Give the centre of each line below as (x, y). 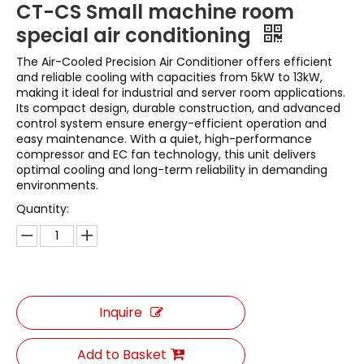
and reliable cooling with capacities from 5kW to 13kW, (169, 77)
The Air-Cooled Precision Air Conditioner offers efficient (174, 62)
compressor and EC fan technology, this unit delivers (166, 154)
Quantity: (43, 209)
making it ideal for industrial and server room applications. (181, 93)
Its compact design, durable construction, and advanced (178, 108)
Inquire (120, 312)
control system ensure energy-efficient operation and (171, 123)
